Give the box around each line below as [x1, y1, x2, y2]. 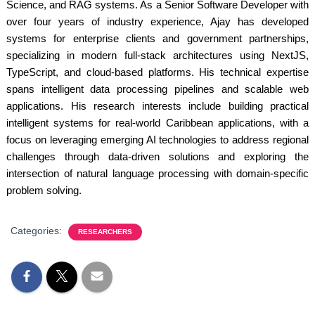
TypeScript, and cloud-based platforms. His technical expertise [6, 66, 309, 79]
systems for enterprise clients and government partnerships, [6, 32, 309, 45]
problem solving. [6, 184, 82, 197]
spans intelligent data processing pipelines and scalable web [6, 83, 309, 96]
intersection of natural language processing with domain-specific [6, 167, 309, 180]
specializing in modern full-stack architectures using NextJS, [6, 49, 309, 62]
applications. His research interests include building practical [6, 100, 309, 112]
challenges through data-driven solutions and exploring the [6, 150, 309, 163]
